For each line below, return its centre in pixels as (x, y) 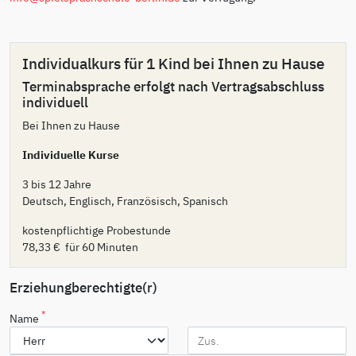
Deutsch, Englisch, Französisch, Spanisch (125, 200)
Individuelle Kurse (71, 154)
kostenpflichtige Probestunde (97, 230)
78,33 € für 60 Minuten (80, 246)
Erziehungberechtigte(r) (83, 287)
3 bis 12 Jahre (57, 184)
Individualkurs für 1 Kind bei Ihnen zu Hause (174, 63)
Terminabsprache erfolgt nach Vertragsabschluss (173, 86)
